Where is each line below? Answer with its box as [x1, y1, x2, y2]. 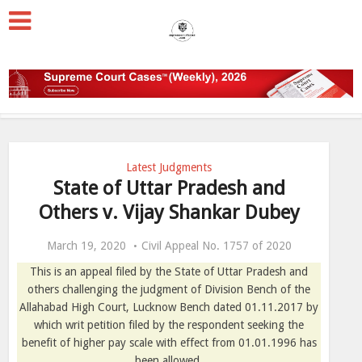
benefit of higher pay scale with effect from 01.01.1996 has [21, 336, 317, 349]
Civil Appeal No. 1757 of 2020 [141, 239, 292, 252]
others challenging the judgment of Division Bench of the [27, 283, 310, 296]
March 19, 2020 [46, 239, 126, 252]
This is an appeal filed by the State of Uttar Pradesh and [30, 265, 308, 278]
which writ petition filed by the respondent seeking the [34, 318, 304, 331]
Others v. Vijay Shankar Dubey [38, 201, 300, 224]
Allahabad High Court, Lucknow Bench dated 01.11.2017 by [19, 301, 318, 314]
